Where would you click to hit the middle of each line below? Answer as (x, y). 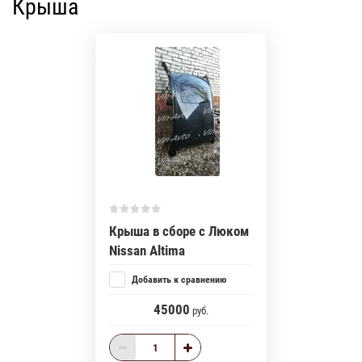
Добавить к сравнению (178, 280)
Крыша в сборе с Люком (179, 232)
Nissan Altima (147, 251)
